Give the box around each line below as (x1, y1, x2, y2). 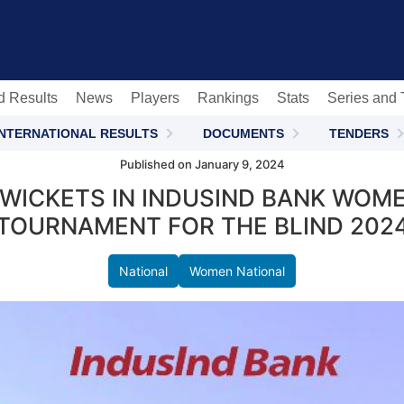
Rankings (197, 89, 259, 106)
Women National (189, 263, 285, 280)
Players (131, 89, 179, 106)
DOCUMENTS (202, 125, 284, 141)
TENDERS (328, 125, 389, 141)
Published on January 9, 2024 (119, 157, 285, 171)
